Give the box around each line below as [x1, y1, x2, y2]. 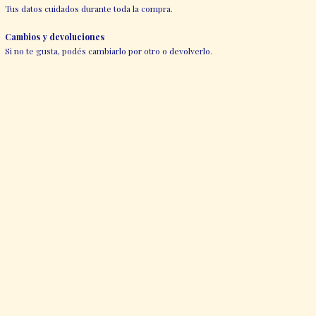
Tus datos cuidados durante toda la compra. [4, 3, 173, 15]
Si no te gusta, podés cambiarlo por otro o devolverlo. [4, 45, 212, 57]
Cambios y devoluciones [4, 31, 104, 43]
